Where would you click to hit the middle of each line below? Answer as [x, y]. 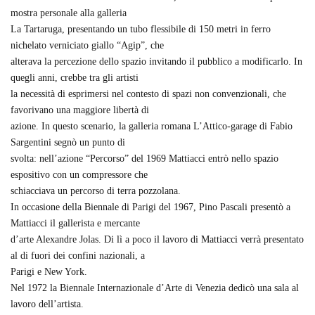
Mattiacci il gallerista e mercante [75, 223]
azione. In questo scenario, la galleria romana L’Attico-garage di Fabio [152, 126]
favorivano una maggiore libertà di [80, 110]
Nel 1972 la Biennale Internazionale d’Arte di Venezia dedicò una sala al [155, 288]
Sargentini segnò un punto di [68, 142]
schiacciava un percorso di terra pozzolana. [96, 191]
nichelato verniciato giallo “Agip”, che [87, 45]
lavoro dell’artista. [47, 304]
